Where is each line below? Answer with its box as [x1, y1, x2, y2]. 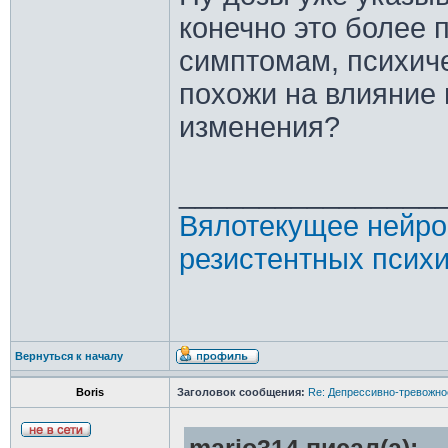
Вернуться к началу [14, 350, 123, 362]
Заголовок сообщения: [176, 386, 305, 398]
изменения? [178, 111, 340, 143]
